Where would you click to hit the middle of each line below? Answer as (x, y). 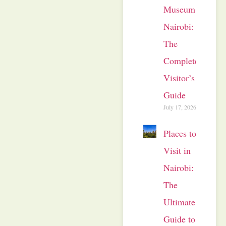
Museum (179, 9)
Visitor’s (179, 77)
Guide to (179, 219)
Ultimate (179, 202)
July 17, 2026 (180, 107)
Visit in (177, 150)
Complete (181, 60)
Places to (180, 133)
